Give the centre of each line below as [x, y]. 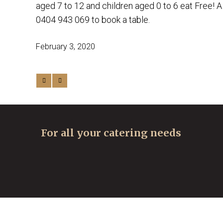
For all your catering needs [111, 132]
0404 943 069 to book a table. [95, 19]
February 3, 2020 [65, 47]
